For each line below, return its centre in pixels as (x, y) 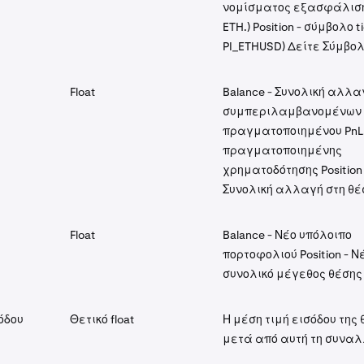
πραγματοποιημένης (282, 150)
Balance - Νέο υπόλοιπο (287, 235)
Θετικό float (102, 319)
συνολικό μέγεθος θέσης (292, 274)
